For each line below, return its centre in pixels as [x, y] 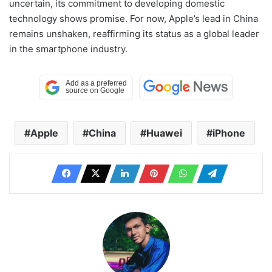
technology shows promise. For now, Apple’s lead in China [134, 18]
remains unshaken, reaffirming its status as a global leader [134, 33]
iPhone [229, 133]
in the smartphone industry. [68, 49]
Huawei [164, 133]
